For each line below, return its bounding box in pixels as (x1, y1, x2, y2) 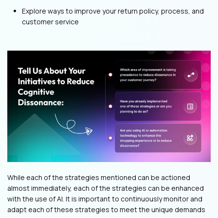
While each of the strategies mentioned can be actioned (7, 172, 190, 182)
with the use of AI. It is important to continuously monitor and (7, 194, 202, 203)
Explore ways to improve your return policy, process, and (22, 6, 204, 16)
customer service (22, 17, 79, 27)
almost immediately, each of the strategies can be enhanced (7, 183, 204, 193)
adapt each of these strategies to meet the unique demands (7, 204, 205, 214)
